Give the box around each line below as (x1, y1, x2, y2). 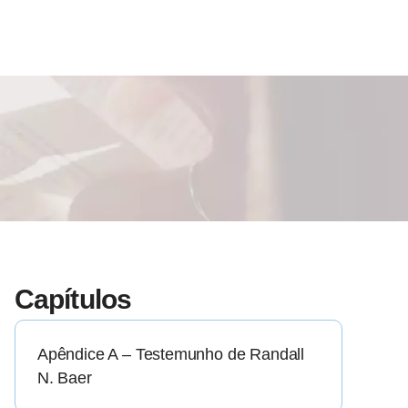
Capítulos (15, 284, 131, 315)
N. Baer (37, 369, 92, 388)
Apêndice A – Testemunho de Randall (37, 345, 305, 364)
